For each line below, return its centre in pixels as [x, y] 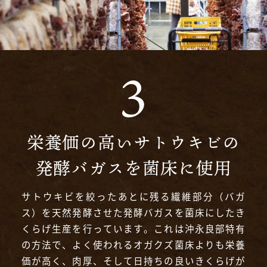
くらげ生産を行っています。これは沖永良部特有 [133, 229]
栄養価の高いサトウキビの [133, 143]
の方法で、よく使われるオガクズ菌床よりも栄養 [133, 245]
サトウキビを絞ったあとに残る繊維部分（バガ [133, 196]
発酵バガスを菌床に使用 [133, 168]
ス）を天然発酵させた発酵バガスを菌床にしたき [133, 212]
